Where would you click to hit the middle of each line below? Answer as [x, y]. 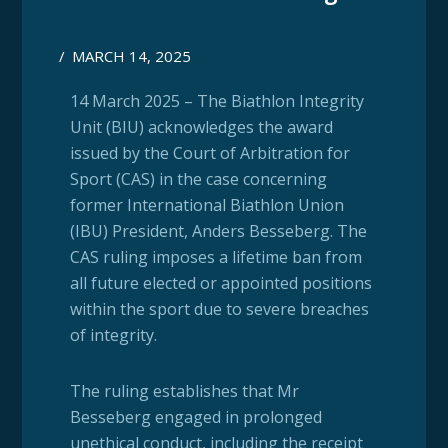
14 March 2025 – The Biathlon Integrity [216, 101]
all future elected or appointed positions [220, 283]
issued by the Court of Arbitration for [209, 153]
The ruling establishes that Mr [184, 391]
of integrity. [113, 335]
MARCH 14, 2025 [132, 56]
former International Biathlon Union [206, 205]
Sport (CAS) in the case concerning [198, 179]
